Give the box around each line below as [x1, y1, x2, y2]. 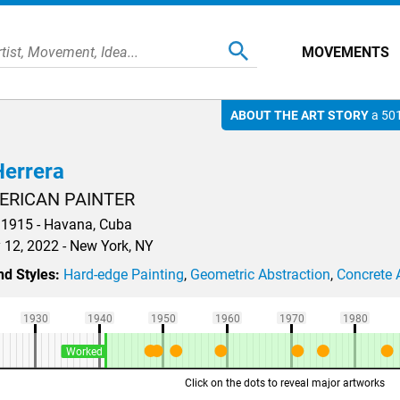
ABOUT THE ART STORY [230, 108, 369, 122]
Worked [65, 346, 103, 358]
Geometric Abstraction [190, 266, 330, 283]
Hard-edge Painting [63, 266, 184, 283]
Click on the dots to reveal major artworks [185, 377, 385, 389]
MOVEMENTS [302, 44, 389, 61]
